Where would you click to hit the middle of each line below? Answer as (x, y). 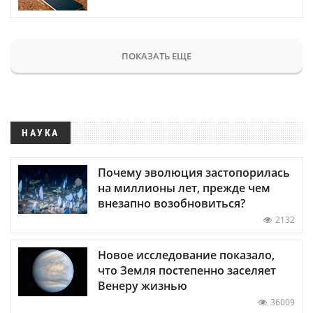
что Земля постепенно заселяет (187, 270)
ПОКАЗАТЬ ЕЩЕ (156, 56)
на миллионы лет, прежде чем (184, 188)
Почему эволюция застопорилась (194, 172)
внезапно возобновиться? (172, 203)
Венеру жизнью (143, 285)
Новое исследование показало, (186, 255)
